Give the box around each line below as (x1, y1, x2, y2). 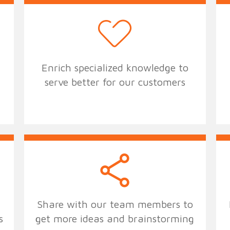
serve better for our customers (44, 75, 185, 88)
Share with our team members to (36, 198, 193, 210)
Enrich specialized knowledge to (41, 61, 188, 73)
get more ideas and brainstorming (35, 212, 195, 224)
